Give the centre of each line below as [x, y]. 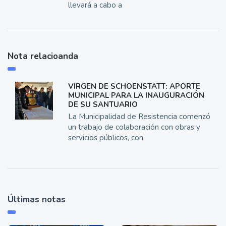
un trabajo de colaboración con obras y [134, 127]
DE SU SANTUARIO [103, 105]
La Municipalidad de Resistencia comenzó [139, 117]
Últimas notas [37, 200]
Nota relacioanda [43, 56]
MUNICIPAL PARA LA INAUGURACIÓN [136, 96]
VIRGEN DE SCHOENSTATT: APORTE [134, 87]
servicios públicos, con [105, 138]
